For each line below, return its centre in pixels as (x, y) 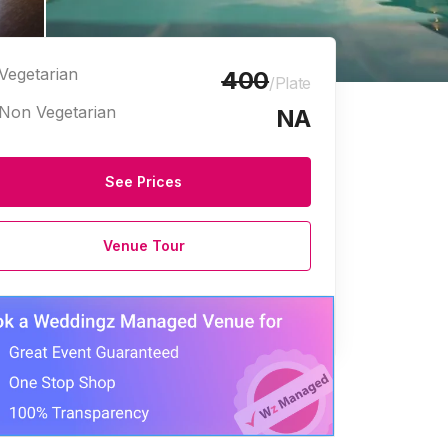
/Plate (290, 83)
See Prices (144, 181)
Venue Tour (143, 245)
